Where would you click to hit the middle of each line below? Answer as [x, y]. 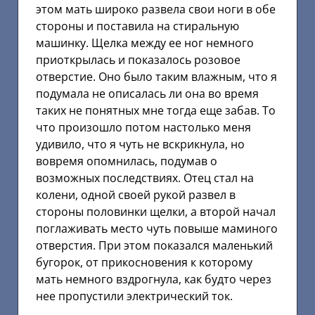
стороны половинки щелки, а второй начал [156, 212]
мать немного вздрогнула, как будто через [154, 279]
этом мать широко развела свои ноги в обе [156, 9]
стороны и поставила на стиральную [137, 26]
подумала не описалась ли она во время [147, 94]
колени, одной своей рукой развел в [136, 195]
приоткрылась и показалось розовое [138, 60]
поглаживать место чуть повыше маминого [157, 229]
